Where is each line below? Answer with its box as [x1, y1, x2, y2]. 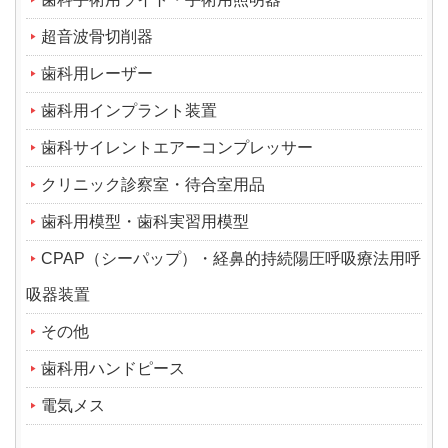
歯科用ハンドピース [41, 359, 185, 377]
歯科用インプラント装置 [41, 101, 217, 119]
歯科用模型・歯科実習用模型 [41, 212, 249, 230]
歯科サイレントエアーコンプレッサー [41, 138, 313, 156]
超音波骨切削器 [41, 27, 153, 45]
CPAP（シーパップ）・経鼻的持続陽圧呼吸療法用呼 [41, 249, 421, 267]
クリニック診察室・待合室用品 [41, 175, 265, 193]
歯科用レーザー [41, 64, 153, 82]
